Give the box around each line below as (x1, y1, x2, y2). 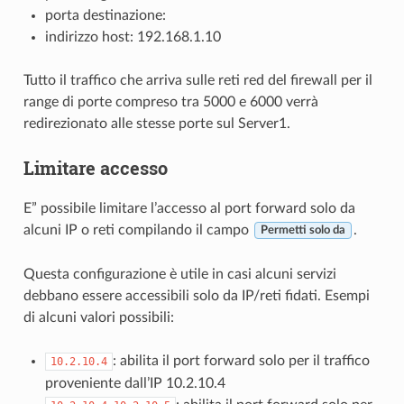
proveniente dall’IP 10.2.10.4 (44, 375, 225, 390)
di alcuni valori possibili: (23, 309, 174, 325)
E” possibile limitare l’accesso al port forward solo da (23, 200, 355, 216)
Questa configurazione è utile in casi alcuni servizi (23, 266, 336, 281)
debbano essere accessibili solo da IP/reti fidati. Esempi (23, 288, 370, 303)
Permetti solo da (260, 225, 345, 236)
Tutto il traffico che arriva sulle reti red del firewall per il (23, 72, 372, 87)
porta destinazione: (44, 7, 166, 23)
